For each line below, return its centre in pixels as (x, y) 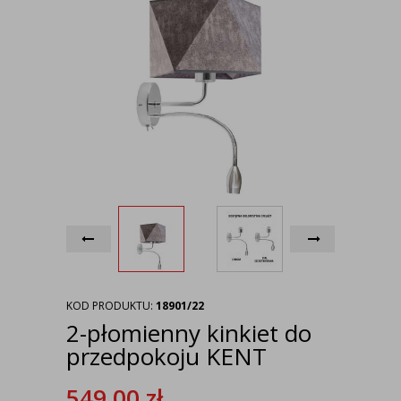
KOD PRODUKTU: (111, 306)
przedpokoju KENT (166, 356)
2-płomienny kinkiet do (189, 333)
